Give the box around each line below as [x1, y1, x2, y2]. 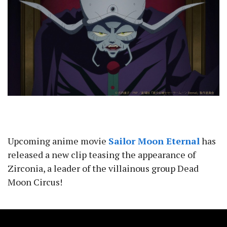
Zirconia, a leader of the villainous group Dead [8, 162, 199, 175]
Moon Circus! [8, 176, 62, 188]
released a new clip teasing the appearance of [8, 148, 196, 161]
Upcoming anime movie [8, 135, 108, 147]
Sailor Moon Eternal [108, 135, 200, 147]
